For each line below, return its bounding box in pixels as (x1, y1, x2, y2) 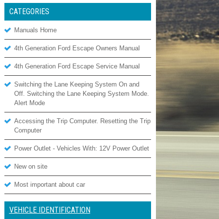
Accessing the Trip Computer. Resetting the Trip (14, 117, 151, 125)
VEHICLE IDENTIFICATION (9, 205, 90, 215)
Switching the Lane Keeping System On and (14, 81, 139, 88)
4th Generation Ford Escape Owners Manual (14, 44, 140, 52)
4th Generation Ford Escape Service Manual (14, 63, 140, 70)
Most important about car (14, 181, 85, 188)
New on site (14, 163, 47, 170)
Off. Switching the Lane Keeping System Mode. (14, 90, 149, 97)
